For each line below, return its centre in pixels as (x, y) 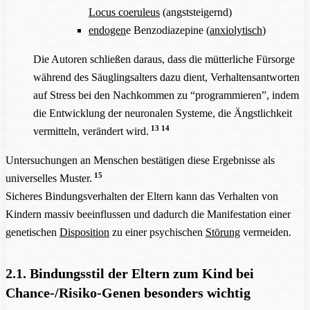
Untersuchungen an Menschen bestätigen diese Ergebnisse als (140, 160)
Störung (223, 232)
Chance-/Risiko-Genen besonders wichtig (128, 292)
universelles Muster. (49, 178)
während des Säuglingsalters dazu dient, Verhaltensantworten (166, 77)
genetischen (33, 232)
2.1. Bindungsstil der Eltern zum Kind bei (130, 273)
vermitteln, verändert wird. (91, 131)
